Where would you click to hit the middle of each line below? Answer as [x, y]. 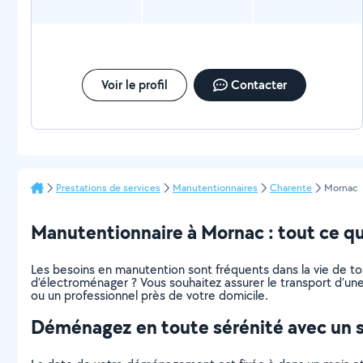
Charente [291, 188]
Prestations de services [108, 188]
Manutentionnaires [215, 188]
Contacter [258, 85]
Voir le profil [134, 85]
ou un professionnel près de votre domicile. [149, 295]
